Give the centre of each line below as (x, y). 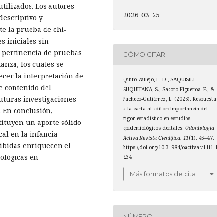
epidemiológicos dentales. (154, 128)
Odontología (200, 128)
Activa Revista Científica (152, 137)
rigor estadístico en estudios (157, 118)
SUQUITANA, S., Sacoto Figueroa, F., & (169, 89)
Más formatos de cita (163, 174)
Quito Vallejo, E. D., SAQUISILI (159, 79)
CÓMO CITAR (144, 54)
